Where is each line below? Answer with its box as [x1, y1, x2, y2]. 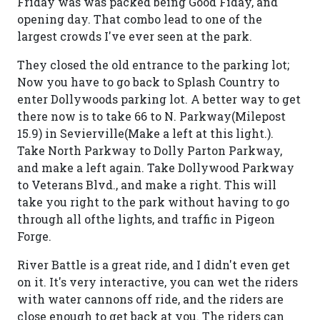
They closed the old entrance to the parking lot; [17, 57, 289, 72]
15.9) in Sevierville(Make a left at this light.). [17, 126, 274, 141]
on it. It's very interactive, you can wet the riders [17, 274, 298, 289]
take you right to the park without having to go [17, 194, 289, 209]
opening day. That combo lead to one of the [17, 11, 262, 26]
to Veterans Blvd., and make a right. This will [17, 177, 276, 192]
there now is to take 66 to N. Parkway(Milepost [17, 109, 286, 124]
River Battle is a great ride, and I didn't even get [17, 257, 290, 272]
